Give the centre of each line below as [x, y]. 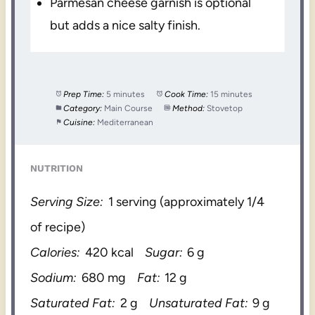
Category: [83, 108]
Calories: [56, 252]
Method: [189, 108]
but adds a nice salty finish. [126, 25]
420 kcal [109, 252]
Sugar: [163, 252]
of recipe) [58, 227]
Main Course [129, 108]
